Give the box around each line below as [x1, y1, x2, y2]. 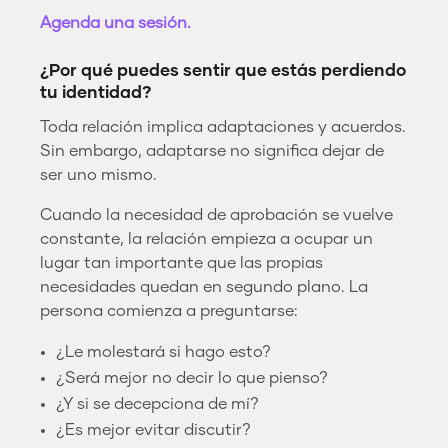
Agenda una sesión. [40, 14, 191, 31]
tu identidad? [40, 84, 152, 102]
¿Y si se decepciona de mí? [56, 395, 259, 412]
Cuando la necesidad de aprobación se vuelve [40, 206, 393, 223]
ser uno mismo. [40, 166, 157, 183]
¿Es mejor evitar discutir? [56, 421, 251, 438]
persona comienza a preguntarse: [40, 302, 298, 319]
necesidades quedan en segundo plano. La [40, 278, 368, 295]
